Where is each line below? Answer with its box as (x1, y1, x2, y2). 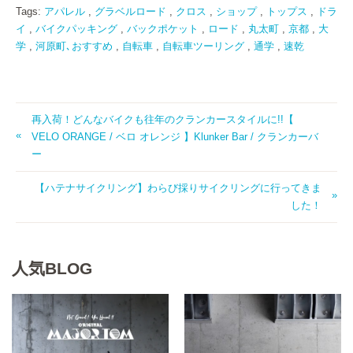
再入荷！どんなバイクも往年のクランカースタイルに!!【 (32, 113, 294, 126)
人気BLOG (12, 259, 92, 278)
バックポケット (127, 23, 199, 35)
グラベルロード (95, 6, 166, 18)
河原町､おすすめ (35, 40, 113, 53)
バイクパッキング (35, 23, 117, 35)
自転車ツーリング (162, 40, 244, 53)
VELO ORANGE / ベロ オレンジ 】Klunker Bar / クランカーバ (32, 131, 318, 143)
